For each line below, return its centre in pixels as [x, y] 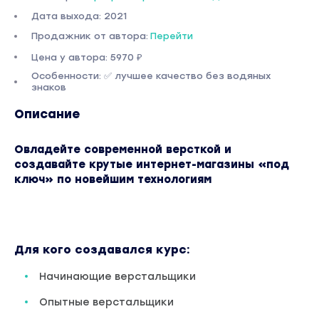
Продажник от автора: [90, 36]
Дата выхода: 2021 [79, 16]
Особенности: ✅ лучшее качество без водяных [151, 76]
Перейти [172, 36]
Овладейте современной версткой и [123, 150]
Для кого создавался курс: [102, 250]
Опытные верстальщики [106, 302]
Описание [47, 114]
